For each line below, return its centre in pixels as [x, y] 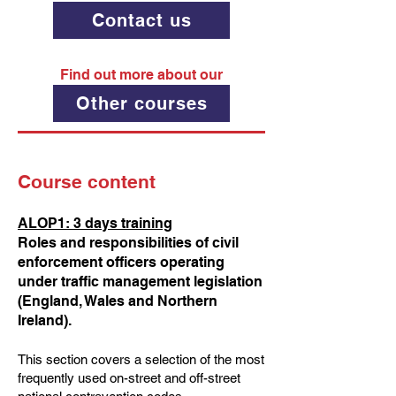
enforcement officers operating [121, 262]
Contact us [141, 20]
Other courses [141, 103]
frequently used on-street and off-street [129, 378]
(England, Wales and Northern [118, 301]
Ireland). [45, 320]
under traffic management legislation [140, 282]
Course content [87, 182]
